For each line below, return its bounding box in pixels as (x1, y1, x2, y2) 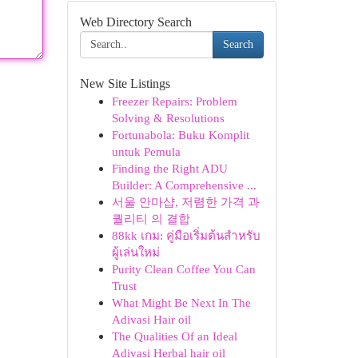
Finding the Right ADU (111, 161, 228, 175)
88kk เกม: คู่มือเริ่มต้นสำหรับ (111, 229, 261, 242)
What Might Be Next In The (111, 296, 251, 309)
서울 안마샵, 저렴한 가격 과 (111, 195, 260, 209)
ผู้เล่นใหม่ (111, 245, 160, 259)
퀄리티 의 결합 (111, 212, 190, 225)
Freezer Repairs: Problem (111, 94, 237, 108)
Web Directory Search (79, 15, 192, 29)
